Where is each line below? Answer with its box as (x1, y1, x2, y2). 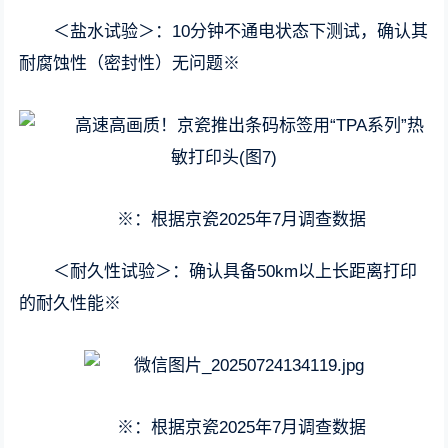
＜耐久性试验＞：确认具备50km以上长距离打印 (53, 262, 418, 281)
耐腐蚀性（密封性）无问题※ (19, 54, 241, 73)
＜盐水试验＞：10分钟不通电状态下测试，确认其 (53, 22, 429, 41)
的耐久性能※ (19, 294, 122, 313)
